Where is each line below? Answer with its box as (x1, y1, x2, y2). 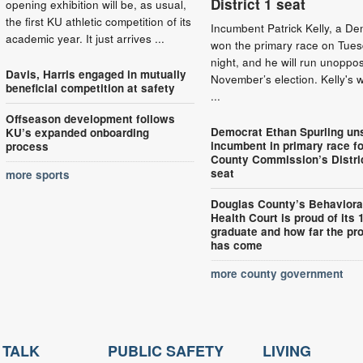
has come (211, 237, 263, 253)
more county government (211, 265, 344, 281)
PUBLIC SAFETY (108, 340, 224, 361)
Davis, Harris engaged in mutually (5, 66, 186, 82)
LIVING (262, 340, 311, 361)
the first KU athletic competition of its (5, 13, 191, 29)
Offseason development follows (5, 110, 175, 126)
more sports (5, 166, 70, 182)
